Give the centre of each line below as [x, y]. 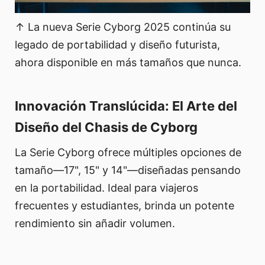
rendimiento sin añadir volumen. [95, 223]
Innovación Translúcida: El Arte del [126, 106]
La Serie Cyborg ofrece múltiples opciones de [128, 152]
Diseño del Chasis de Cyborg [106, 127]
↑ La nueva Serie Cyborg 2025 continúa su [123, 27]
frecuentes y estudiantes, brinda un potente [125, 205]
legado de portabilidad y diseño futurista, [117, 44]
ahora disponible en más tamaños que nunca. [128, 62]
